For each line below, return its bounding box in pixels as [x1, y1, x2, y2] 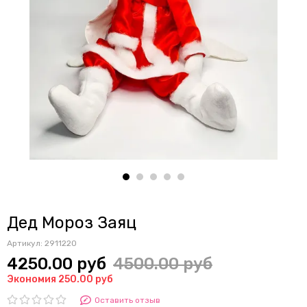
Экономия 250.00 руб [7, 273, 113, 285]
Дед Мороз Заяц [7, 213, 136, 232]
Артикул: [7, 238, 45, 248]
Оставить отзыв [94, 295, 160, 305]
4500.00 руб [113, 254, 212, 273]
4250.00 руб [7, 254, 106, 273]
